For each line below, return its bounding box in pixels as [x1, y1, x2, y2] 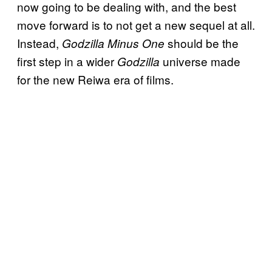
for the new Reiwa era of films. [17, 70, 174, 87]
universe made [160, 52, 240, 69]
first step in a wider [17, 52, 114, 69]
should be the [165, 34, 239, 51]
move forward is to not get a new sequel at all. [17, 16, 255, 33]
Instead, [17, 34, 62, 51]
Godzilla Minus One [62, 35, 165, 51]
